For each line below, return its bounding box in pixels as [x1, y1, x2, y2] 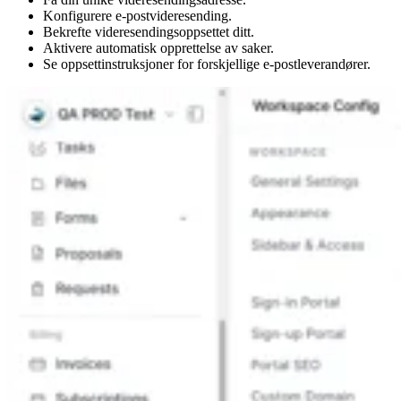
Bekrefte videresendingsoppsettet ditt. [43, 23, 254, 39]
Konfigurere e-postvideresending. [43, 7, 232, 23]
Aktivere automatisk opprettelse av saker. [43, 39, 274, 55]
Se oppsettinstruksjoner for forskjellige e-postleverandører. [43, 55, 371, 72]
